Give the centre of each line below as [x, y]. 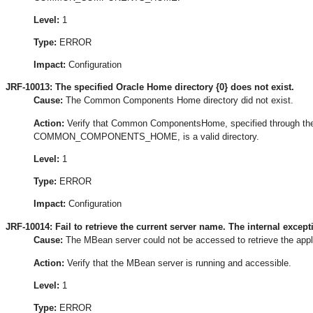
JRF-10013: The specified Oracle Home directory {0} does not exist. [150, 87]
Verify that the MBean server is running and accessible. [178, 263]
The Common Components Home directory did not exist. [178, 101]
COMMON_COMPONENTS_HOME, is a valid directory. [146, 137]
